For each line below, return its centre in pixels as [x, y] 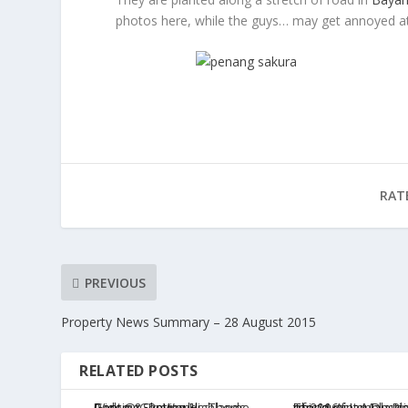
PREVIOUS [116, 282]
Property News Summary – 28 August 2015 [189, 322]
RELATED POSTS [139, 371]
